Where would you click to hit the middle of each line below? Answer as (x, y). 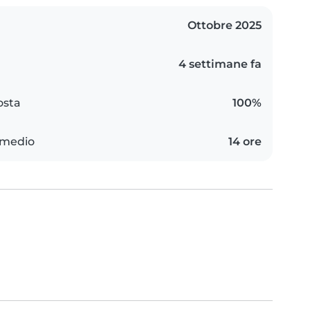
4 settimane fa (220, 64)
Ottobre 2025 (225, 25)
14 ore (245, 141)
